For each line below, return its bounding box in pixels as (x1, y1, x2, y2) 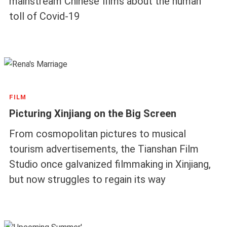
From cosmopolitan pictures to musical (9, 128, 186, 140)
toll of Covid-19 (9, 10, 80, 22)
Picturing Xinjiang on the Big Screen (9, 107, 176, 120)
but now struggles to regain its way (9, 173, 165, 186)
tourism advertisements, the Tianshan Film (9, 143, 199, 156)
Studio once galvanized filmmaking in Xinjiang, (9, 158, 211, 171)
